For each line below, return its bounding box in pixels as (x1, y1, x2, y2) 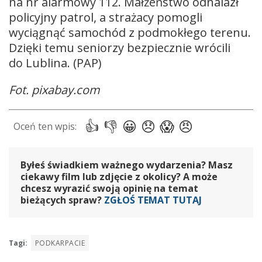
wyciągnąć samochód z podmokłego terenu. (9, 24, 251, 40)
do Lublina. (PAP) (9, 54, 102, 71)
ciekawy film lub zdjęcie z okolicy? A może (20, 170, 218, 183)
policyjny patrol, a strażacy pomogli (9, 9, 202, 25)
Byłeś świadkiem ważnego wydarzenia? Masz (20, 158, 233, 171)
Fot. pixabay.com (9, 81, 100, 98)
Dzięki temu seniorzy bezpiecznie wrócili (9, 39, 230, 56)
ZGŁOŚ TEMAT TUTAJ (104, 193, 202, 206)
